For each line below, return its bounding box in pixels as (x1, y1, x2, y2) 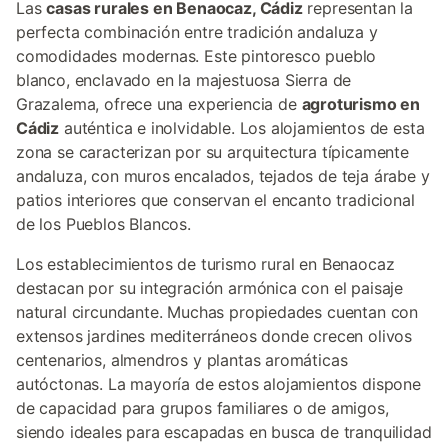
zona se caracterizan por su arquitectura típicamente (16, 142, 409, 162)
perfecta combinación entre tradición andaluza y (16, 22, 378, 42)
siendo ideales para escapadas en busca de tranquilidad (16, 422, 432, 442)
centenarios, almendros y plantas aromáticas (16, 350, 348, 370)
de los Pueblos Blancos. (16, 214, 191, 234)
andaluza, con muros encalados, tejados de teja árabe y (16, 166, 430, 186)
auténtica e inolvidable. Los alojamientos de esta (59, 118, 425, 138)
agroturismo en (301, 94, 421, 114)
